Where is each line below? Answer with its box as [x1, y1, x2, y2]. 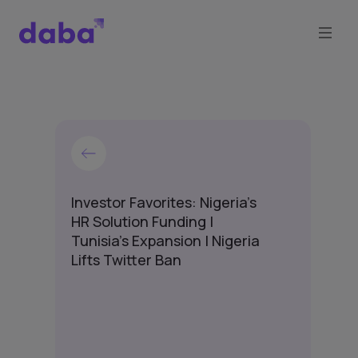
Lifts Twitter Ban [71, 250, 181, 269]
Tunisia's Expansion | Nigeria [71, 231, 260, 250]
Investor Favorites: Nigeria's [71, 193, 257, 212]
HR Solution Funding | [71, 212, 213, 231]
